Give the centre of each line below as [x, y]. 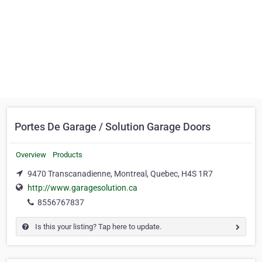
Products [68, 155]
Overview [31, 155]
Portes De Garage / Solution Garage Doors [113, 127]
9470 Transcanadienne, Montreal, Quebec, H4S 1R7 [120, 174]
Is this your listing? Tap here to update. [97, 227]
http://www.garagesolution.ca [82, 188]
